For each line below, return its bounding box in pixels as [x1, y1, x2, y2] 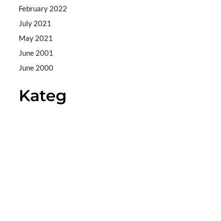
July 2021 [19, 18, 52, 28]
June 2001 [19, 48, 54, 57]
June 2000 [19, 63, 54, 72]
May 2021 [19, 33, 53, 42]
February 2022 [19, 3, 68, 13]
